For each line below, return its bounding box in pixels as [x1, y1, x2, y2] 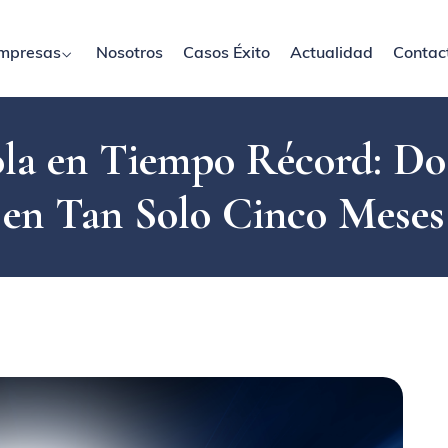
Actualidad [290, 42, 374, 62]
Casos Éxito [183, 42, 271, 62]
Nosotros [96, 42, 164, 62]
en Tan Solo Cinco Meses [3, 186, 445, 241]
